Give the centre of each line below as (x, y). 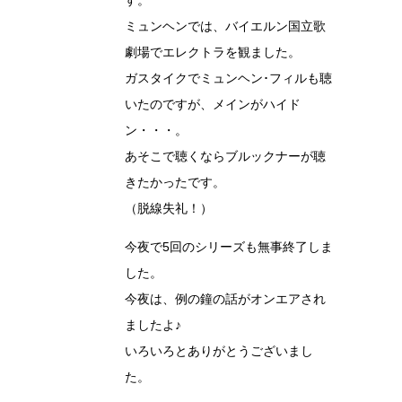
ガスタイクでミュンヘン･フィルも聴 (228, 78)
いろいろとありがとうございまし (219, 350)
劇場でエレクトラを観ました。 (213, 52)
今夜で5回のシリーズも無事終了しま (229, 246)
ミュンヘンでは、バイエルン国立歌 (225, 26)
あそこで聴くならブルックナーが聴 (225, 156)
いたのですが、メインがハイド (213, 104)
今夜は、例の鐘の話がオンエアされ (225, 298)
